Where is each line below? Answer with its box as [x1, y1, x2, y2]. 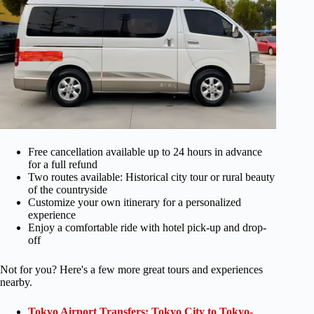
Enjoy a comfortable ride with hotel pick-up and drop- [28, 221, 266, 233]
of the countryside [28, 183, 107, 196]
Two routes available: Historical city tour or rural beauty [28, 170, 275, 183]
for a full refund [28, 158, 97, 170]
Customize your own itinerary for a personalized [28, 196, 241, 208]
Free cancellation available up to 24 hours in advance [28, 145, 262, 158]
